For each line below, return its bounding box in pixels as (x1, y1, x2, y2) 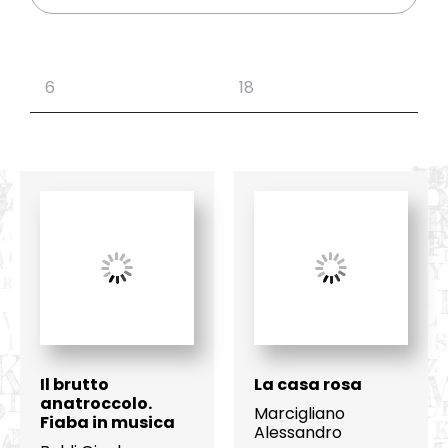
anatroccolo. (39, 392, 152, 416)
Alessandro (253, 421, 342, 445)
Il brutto (39, 373, 109, 397)
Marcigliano (253, 402, 345, 426)
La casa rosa (253, 373, 362, 397)
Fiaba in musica (39, 411, 175, 435)
